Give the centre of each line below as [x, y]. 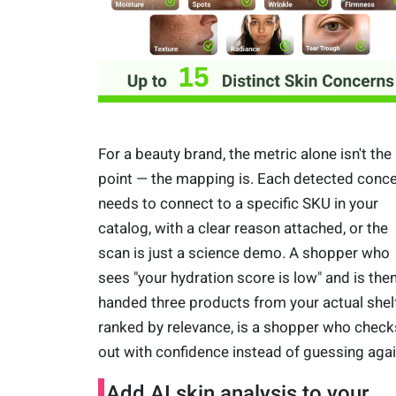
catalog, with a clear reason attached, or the [243, 228]
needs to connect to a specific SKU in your [238, 204]
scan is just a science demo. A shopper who [244, 253]
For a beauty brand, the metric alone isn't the [244, 154]
